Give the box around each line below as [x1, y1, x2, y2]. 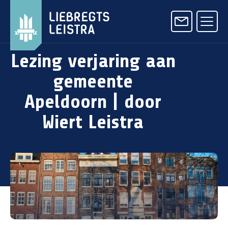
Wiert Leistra [42, 111, 144, 133]
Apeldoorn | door [24, 91, 161, 112]
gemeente [53, 70, 133, 92]
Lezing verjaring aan [10, 50, 176, 72]
